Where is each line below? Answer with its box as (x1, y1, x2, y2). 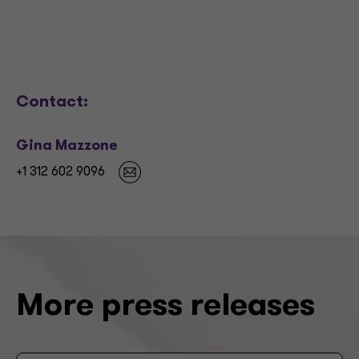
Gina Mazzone (16, 139, 118, 154)
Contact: (16, 95, 88, 111)
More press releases (16, 292, 315, 323)
